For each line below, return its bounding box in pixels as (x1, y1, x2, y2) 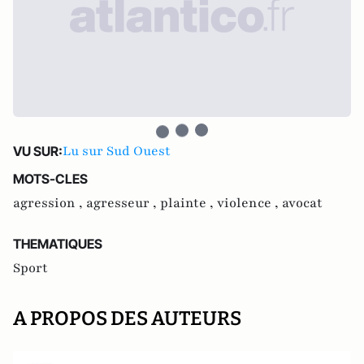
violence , (217, 194, 282, 212)
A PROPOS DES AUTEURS (13, 307, 241, 330)
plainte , (160, 194, 217, 212)
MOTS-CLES (13, 171, 88, 187)
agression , (13, 194, 86, 212)
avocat (282, 194, 323, 212)
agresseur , (86, 194, 160, 212)
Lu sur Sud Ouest (63, 142, 171, 160)
